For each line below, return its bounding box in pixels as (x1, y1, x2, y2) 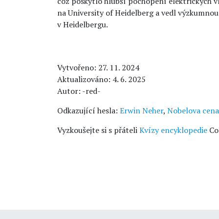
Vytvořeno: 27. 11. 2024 (57, 62, 139, 73)
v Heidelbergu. (57, 19, 108, 30)
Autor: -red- (57, 86, 101, 96)
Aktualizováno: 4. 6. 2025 (57, 74, 146, 85)
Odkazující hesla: (57, 105, 120, 116)
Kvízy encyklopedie (139, 125, 207, 135)
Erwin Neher (120, 105, 163, 116)
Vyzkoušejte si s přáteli (57, 125, 139, 135)
